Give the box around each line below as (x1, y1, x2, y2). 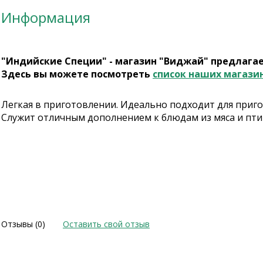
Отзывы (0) (1, 218, 45, 230)
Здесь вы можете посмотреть (1, 68, 153, 80)
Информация (1, 8, 90, 27)
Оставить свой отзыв (63, 218, 150, 230)
